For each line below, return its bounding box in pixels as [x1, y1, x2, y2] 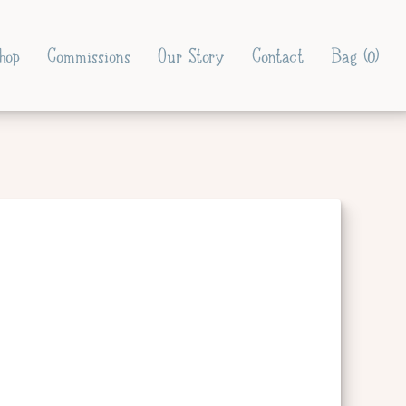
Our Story [158, 43, 225, 67]
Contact [252, 43, 304, 67]
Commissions [47, 43, 130, 67]
